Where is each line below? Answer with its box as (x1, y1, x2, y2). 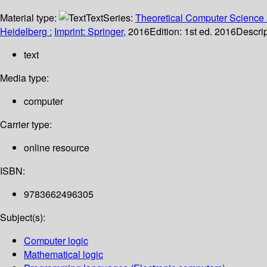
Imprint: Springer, (54, 24, 126, 39)
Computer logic (24, 234, 88, 248)
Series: (103, 11, 135, 25)
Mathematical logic (24, 247, 103, 262)
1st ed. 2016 (184, 24, 236, 39)
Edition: (150, 24, 184, 39)
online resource (24, 141, 89, 155)
